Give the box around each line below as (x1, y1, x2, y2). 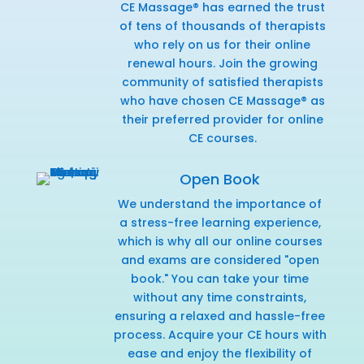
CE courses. (188, 129, 257, 146)
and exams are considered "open (120, 251, 319, 268)
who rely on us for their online (134, 36, 311, 53)
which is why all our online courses (117, 232, 323, 249)
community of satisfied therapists (121, 73, 323, 90)
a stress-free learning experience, (119, 214, 321, 231)
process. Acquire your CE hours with (113, 326, 327, 343)
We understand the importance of (118, 195, 323, 212)
